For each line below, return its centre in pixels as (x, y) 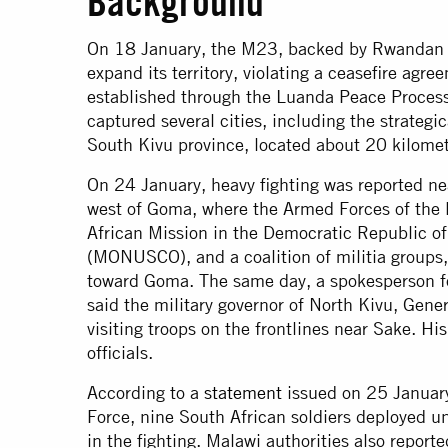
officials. (120, 353)
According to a (145, 393)
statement (243, 393)
